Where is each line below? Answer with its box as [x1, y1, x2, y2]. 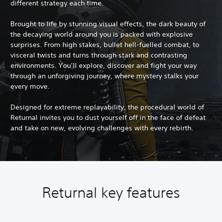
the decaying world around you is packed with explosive [10, 29, 193, 39]
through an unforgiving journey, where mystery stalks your [10, 71, 199, 80]
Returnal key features [42, 183, 180, 201]
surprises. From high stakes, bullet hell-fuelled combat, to [10, 40, 199, 49]
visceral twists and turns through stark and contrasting [10, 50, 187, 59]
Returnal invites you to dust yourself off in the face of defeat [10, 112, 206, 122]
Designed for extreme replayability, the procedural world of [10, 102, 204, 111]
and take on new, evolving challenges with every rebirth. [10, 123, 193, 132]
